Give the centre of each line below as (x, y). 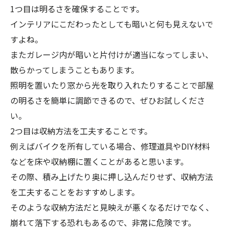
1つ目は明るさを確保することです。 (77, 8)
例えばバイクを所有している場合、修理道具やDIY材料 (110, 146)
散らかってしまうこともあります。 (75, 69)
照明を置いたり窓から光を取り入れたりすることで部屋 (112, 85)
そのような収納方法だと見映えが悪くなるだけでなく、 (112, 207)
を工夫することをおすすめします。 (75, 192)
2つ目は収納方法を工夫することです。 (81, 131)
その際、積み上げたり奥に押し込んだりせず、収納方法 (112, 176)
